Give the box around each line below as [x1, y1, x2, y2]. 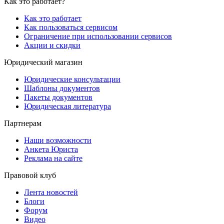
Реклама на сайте [24, 154, 82, 163]
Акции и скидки [24, 41, 80, 50]
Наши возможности [24, 136, 91, 145]
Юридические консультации [24, 75, 120, 84]
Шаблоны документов [24, 84, 100, 93]
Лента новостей [24, 188, 78, 197]
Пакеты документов [24, 93, 92, 102]
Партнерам [4, 119, 41, 128]
